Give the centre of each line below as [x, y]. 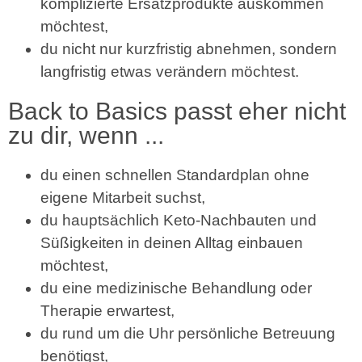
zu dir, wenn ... [86, 136]
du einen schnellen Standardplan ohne [175, 175]
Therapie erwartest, [107, 311]
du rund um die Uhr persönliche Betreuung [188, 334]
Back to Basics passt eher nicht [177, 112]
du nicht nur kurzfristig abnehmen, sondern [189, 49]
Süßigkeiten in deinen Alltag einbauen [172, 243]
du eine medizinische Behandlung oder [176, 288]
